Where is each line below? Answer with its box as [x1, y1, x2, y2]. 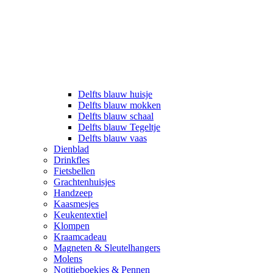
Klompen [54, 221, 90, 231]
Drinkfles [54, 155, 90, 165]
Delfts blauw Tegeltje [78, 122, 160, 132]
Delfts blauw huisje [78, 89, 152, 99]
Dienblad [54, 144, 89, 154]
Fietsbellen [54, 166, 95, 176]
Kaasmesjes [54, 199, 99, 209]
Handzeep [54, 188, 93, 198]
